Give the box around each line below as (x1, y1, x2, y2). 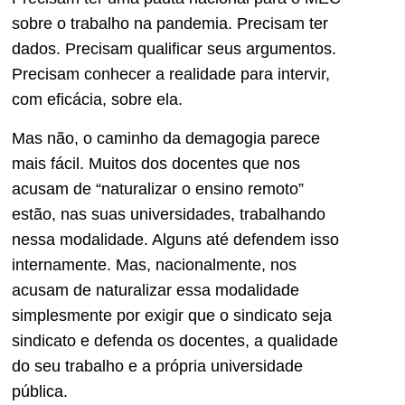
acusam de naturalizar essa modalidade (12, 280, 299, 299)
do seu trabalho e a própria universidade (12, 356, 303, 375)
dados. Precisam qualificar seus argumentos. (12, 40, 336, 59)
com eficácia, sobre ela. (12, 90, 183, 109)
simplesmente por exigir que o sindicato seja (12, 306, 332, 325)
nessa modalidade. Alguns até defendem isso (12, 230, 339, 249)
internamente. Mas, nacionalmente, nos (12, 255, 297, 274)
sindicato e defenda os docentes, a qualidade (12, 331, 338, 350)
